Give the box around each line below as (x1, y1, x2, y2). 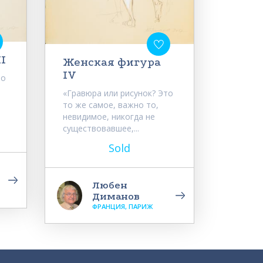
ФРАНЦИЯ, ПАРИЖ (92, 202, 153, 211)
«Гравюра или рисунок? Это (63, 87, 173, 99)
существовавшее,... (63, 123, 139, 134)
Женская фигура (63, 56, 161, 69)
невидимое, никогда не (63, 111, 155, 123)
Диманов (92, 190, 140, 203)
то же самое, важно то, (63, 99, 159, 111)
